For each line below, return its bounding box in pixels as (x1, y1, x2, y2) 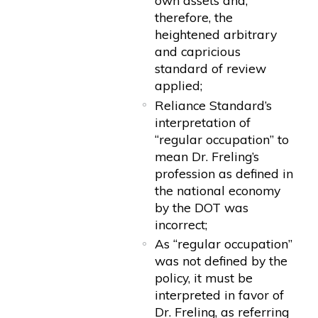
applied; (155, 77, 203, 94)
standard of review (155, 60, 267, 77)
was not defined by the (155, 253, 288, 269)
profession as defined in (155, 165, 294, 181)
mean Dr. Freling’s (155, 148, 260, 164)
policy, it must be (155, 270, 253, 286)
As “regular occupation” (155, 236, 293, 252)
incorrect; (155, 216, 208, 232)
